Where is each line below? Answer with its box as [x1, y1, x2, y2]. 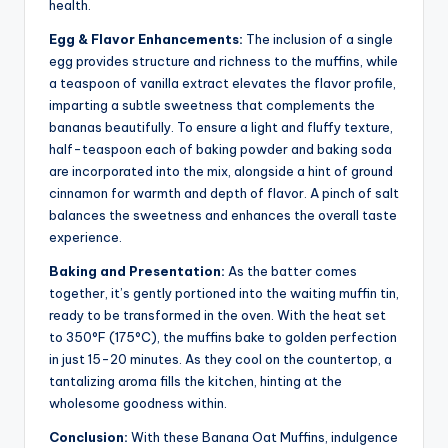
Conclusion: [49, 428, 128, 445]
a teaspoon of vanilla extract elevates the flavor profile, [49, 74, 396, 91]
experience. [49, 228, 122, 245]
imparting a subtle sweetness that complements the [49, 96, 375, 113]
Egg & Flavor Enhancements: [49, 30, 243, 47]
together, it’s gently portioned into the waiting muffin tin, [49, 284, 399, 301]
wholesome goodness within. [49, 394, 227, 411]
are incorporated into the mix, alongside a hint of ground [49, 162, 393, 179]
